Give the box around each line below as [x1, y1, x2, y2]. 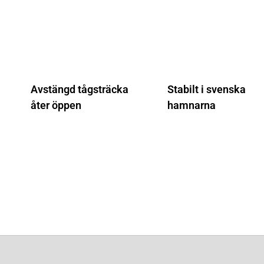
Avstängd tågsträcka [31, 83, 128, 96]
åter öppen [31, 99, 81, 112]
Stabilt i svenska [167, 83, 246, 96]
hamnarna [167, 99, 216, 112]
